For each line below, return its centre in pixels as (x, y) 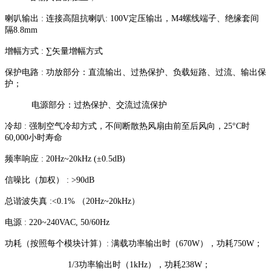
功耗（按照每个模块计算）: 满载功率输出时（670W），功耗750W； (134, 244)
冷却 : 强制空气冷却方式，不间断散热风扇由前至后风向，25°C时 (127, 126)
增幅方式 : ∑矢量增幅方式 (54, 51)
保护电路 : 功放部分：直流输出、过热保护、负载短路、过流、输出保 (135, 73)
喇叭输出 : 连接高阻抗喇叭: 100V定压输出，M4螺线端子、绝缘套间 (132, 19)
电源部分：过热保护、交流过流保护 (86, 105)
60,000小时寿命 (34, 138)
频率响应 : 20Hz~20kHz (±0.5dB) (65, 159)
